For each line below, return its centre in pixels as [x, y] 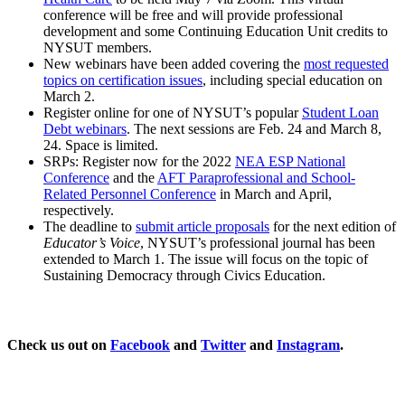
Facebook [140, 345]
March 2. [69, 96]
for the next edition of [333, 226]
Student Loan [340, 112]
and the [133, 177]
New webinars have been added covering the [174, 63]
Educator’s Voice [92, 242]
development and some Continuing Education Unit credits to [216, 31]
